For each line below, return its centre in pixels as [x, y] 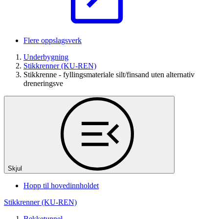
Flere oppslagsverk [53, 40]
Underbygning [46, 57]
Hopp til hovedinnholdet [61, 185]
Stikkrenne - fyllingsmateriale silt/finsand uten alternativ [109, 74]
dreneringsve [43, 83]
